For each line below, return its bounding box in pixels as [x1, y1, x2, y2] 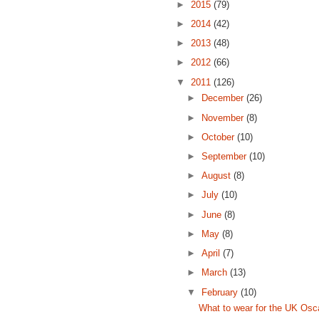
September [202, 151, 250, 162]
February [202, 286, 241, 298]
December [202, 93, 247, 104]
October [202, 131, 238, 142]
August [202, 170, 234, 182]
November [202, 112, 247, 123]
